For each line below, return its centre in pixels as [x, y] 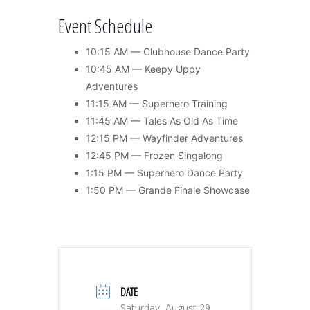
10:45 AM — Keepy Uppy [143, 69]
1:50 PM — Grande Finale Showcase [168, 190]
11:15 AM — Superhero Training [157, 104]
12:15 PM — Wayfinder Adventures [164, 138]
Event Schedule [105, 26]
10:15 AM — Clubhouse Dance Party [168, 52]
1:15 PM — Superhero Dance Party [164, 173]
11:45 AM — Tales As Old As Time [162, 121]
